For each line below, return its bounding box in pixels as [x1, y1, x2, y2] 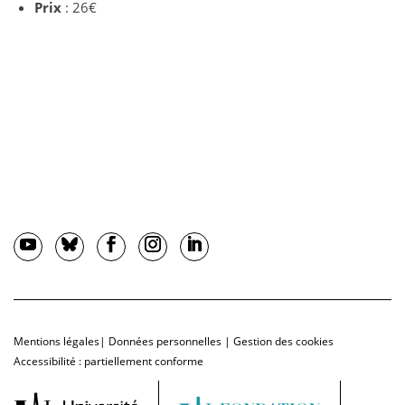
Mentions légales [14, 334, 99, 350]
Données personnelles [108, 334, 221, 350]
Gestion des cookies [233, 334, 334, 350]
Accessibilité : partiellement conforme [14, 353, 203, 370]
